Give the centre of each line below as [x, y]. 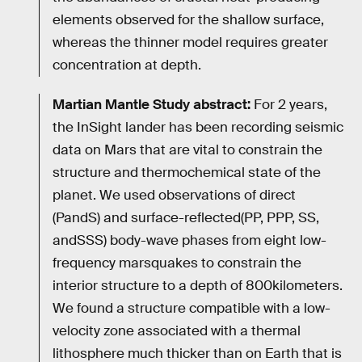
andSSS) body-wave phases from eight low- [189, 241]
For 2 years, [289, 105]
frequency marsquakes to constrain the [177, 263]
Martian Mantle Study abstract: [152, 105]
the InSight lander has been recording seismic [198, 128]
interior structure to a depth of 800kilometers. [198, 286]
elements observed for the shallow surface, [188, 19]
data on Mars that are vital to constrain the [187, 150]
